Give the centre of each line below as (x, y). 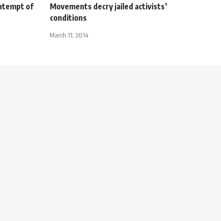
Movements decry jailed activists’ (109, 6)
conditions (68, 18)
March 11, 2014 (69, 35)
